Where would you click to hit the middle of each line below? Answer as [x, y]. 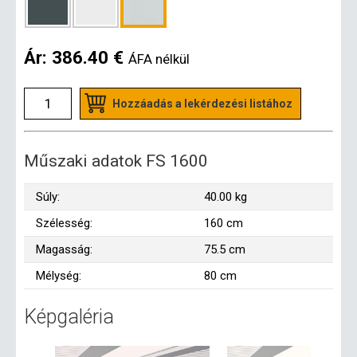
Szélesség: [64, 224]
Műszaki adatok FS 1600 [116, 161]
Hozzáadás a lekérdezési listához [202, 104]
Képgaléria [69, 317]
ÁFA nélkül [159, 59]
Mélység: [59, 276]
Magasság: [64, 250]
